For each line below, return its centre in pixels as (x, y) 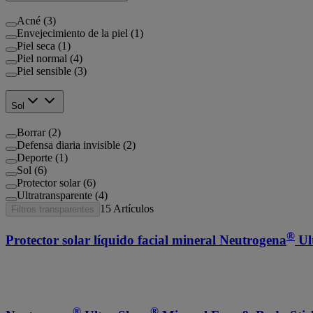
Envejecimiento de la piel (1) (80, 33)
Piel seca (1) (44, 45)
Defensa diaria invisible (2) (76, 145)
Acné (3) (36, 20)
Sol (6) (32, 170)
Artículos (133, 209)
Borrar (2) (39, 133)
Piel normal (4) (50, 58)
